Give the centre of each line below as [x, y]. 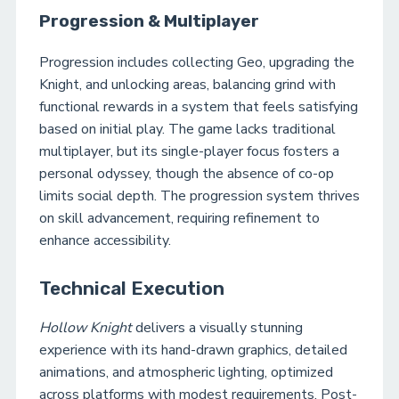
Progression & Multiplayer [149, 22]
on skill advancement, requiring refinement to [179, 218]
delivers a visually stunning [217, 327]
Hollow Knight [85, 327]
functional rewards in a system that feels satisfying [199, 106]
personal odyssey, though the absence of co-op [187, 173]
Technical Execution [132, 288]
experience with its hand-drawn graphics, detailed [193, 350]
